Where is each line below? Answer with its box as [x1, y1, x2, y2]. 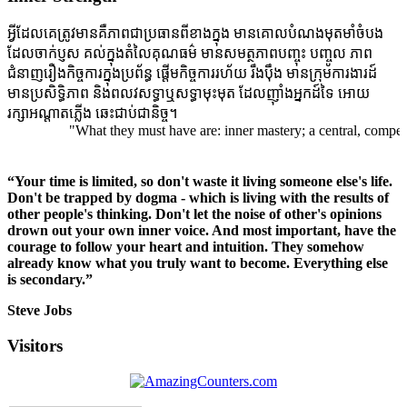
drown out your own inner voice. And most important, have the [7, 223, 396, 239]
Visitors [7, 335, 63, 355]
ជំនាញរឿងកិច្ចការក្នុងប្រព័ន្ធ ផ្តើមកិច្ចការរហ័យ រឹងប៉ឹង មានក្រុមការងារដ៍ [7, 65, 377, 82]
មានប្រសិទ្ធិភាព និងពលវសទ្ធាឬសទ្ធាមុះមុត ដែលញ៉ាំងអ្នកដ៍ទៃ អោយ [7, 85, 370, 102]
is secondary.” [7, 272, 93, 288]
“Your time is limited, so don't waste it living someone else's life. [7, 174, 392, 190]
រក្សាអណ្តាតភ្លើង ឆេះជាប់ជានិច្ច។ [7, 105, 177, 122]
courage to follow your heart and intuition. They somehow [7, 239, 364, 255]
